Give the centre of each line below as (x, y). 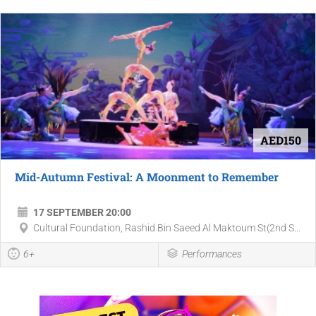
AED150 (281, 140)
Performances (212, 254)
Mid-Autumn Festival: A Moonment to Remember (147, 176)
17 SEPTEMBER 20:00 (82, 212)
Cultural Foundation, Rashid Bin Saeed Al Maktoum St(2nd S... (167, 227)
